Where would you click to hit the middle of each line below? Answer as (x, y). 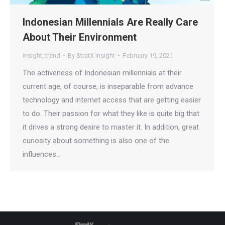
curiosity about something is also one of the (96, 140)
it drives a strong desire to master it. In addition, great (111, 127)
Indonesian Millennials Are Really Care (110, 22)
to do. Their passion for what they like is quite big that (111, 113)
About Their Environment (80, 37)
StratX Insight (96, 55)
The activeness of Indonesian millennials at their (102, 73)
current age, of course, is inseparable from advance (108, 86)
